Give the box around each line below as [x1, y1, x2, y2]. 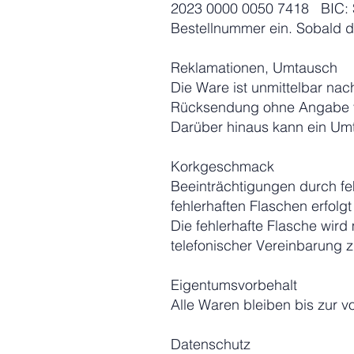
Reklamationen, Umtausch [171, 58, 337, 77]
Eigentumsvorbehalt [171, 276, 297, 294]
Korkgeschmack [171, 157, 274, 175]
